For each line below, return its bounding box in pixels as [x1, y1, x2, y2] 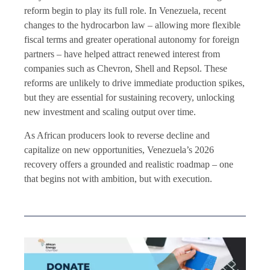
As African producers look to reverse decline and [24, 130, 210, 140]
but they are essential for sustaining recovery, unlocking [24, 92, 234, 103]
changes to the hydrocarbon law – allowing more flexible [24, 20, 240, 31]
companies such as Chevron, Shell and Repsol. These [24, 63, 227, 74]
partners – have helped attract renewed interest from [24, 49, 220, 60]
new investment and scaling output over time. [24, 107, 196, 118]
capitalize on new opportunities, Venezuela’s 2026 [24, 144, 214, 155]
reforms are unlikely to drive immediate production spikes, [24, 78, 245, 89]
